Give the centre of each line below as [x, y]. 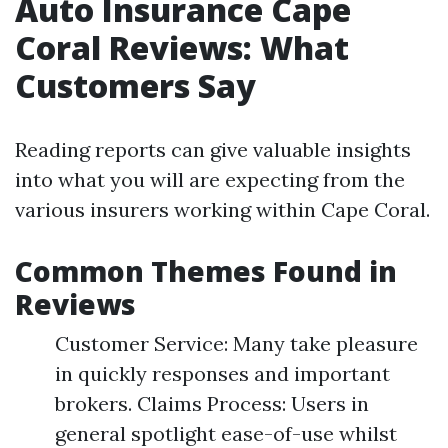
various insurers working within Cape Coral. [222, 209]
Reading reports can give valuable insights [213, 149]
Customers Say [135, 85]
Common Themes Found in [206, 271]
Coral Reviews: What [182, 47]
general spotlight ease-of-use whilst [226, 433]
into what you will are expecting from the [210, 179]
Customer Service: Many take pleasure [236, 343]
